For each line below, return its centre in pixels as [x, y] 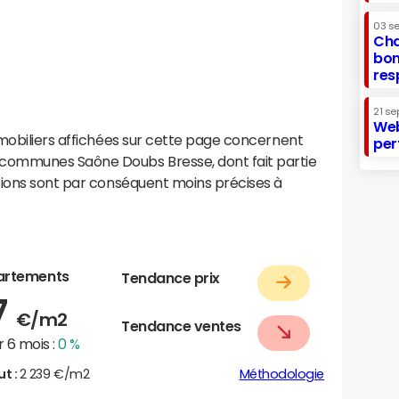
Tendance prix [171, 277]
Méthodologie [281, 375]
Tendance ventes [181, 326]
